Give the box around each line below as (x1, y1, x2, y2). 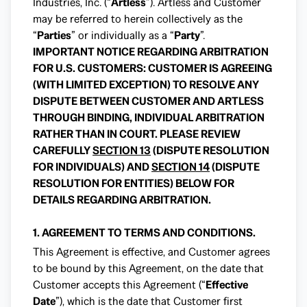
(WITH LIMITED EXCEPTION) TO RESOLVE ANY (33, 77, 259, 92)
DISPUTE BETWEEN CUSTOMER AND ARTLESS (33, 94, 264, 108)
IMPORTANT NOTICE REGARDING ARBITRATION (33, 45, 269, 59)
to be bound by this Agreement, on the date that (33, 261, 264, 275)
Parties (37, 28, 71, 42)
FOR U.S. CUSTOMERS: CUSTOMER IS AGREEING (33, 61, 272, 75)
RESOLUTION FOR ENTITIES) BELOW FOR (33, 176, 234, 191)
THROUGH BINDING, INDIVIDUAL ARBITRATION (33, 110, 265, 125)
